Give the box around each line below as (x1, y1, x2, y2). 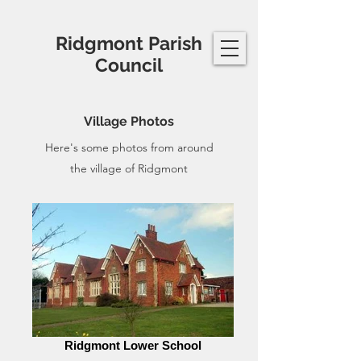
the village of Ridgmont (70, 161, 188, 176)
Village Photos (84, 114, 174, 129)
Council (95, 54, 163, 76)
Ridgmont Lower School (64, 338, 201, 352)
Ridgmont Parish (56, 32, 202, 54)
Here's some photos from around (44, 140, 214, 155)
